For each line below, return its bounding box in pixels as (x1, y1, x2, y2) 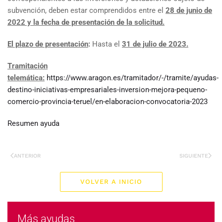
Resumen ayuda (7, 119, 59, 128)
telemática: (7, 73, 45, 82)
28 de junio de (166, 6, 212, 15)
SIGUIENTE (179, 152, 208, 159)
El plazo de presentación (7, 40, 88, 49)
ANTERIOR (14, 152, 41, 159)
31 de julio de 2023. (122, 40, 188, 49)
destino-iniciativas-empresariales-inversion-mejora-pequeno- (7, 85, 207, 94)
